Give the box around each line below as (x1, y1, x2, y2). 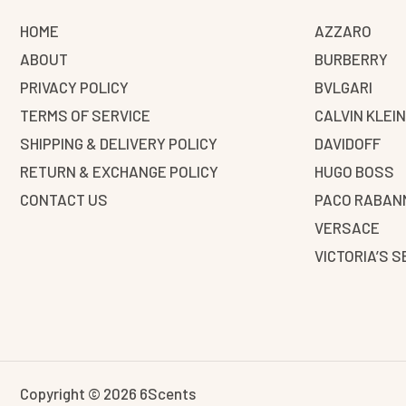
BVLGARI (314, 78, 373, 96)
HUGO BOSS (314, 162, 395, 180)
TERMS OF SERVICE (20, 106, 150, 124)
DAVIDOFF (314, 134, 382, 152)
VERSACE (314, 218, 381, 237)
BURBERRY (314, 50, 389, 68)
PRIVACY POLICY (20, 78, 129, 96)
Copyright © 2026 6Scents (20, 384, 196, 402)
